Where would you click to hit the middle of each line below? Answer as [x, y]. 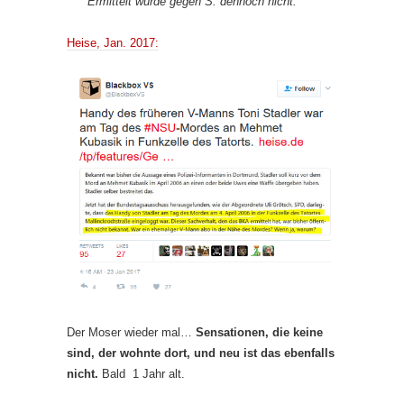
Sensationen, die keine [259, 332]
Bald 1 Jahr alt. [142, 373]
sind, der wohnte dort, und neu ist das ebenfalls [201, 353]
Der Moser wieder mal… [131, 332]
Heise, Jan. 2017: [113, 43]
